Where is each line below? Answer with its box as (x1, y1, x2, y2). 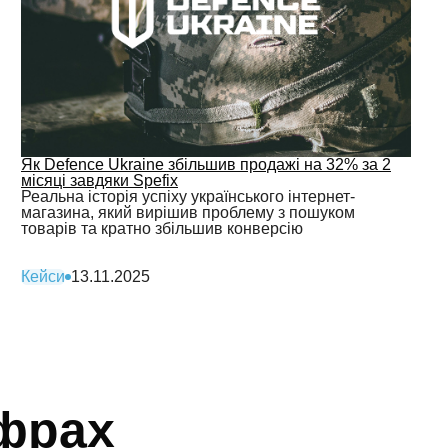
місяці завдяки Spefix (21, 172, 178, 189)
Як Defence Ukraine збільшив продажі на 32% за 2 (21, 156, 391, 173)
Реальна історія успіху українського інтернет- (21, 188, 355, 205)
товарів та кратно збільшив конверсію (21, 220, 303, 237)
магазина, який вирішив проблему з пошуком (21, 204, 355, 221)
